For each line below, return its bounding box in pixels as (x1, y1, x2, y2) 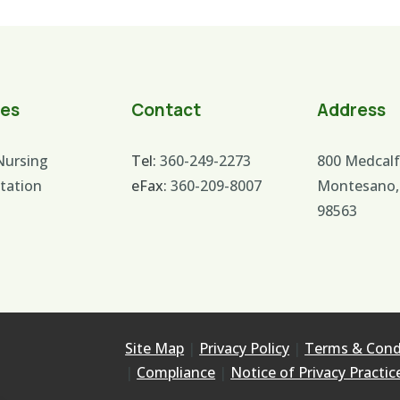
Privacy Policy (199, 338, 290, 359)
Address (316, 97, 386, 121)
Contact (131, 97, 202, 121)
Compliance (137, 362, 216, 383)
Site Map (125, 338, 185, 359)
